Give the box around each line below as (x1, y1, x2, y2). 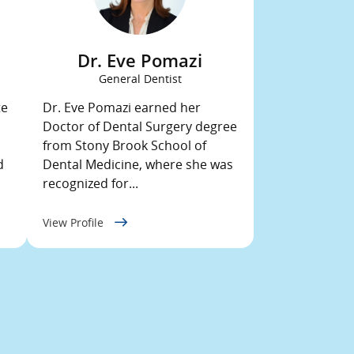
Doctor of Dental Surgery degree (42, 118, 237, 135)
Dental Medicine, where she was (42, 156, 233, 173)
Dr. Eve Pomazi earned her (42, 99, 201, 116)
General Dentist (98, 71, 182, 86)
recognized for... (42, 175, 138, 192)
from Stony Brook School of (42, 137, 206, 154)
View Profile (42, 215, 107, 230)
